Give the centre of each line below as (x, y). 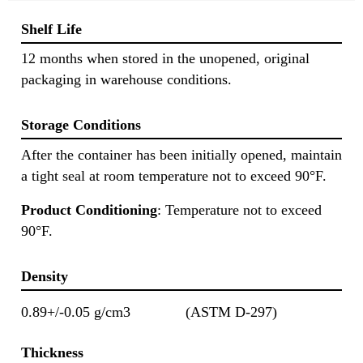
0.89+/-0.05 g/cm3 (76, 312)
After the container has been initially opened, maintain (181, 154)
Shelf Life (51, 29)
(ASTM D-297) (231, 312)
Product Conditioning (89, 209)
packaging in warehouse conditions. (126, 80)
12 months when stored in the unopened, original (165, 59)
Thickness (52, 353)
